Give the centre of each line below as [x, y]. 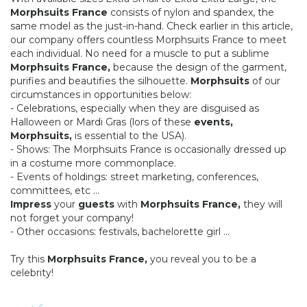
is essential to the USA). [129, 135]
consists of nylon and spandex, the [191, 12]
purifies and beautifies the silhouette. [100, 81]
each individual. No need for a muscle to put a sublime [140, 53]
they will [261, 204]
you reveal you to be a [202, 259]
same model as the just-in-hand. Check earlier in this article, [151, 26]
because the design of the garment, [198, 67]
